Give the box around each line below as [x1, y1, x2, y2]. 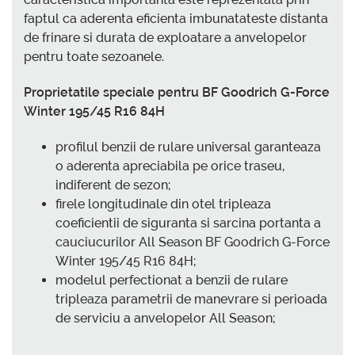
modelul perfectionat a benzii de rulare [55, 273, 288, 288]
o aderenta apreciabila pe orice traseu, [55, 158, 284, 174]
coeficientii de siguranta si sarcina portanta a [55, 216, 321, 231]
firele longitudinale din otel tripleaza [55, 197, 271, 212]
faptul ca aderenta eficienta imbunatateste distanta [24, 10, 328, 26]
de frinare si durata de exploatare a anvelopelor [24, 29, 307, 45]
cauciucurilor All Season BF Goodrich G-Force [55, 235, 330, 250]
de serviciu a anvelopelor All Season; [55, 311, 276, 326]
